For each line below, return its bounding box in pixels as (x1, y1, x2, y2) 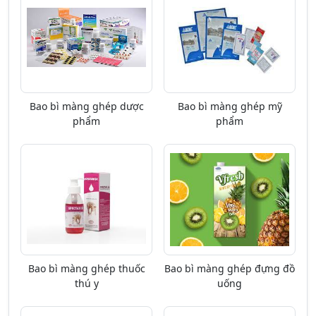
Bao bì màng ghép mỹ (177, 99, 282, 113)
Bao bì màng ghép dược (29, 99, 144, 113)
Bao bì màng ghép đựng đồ (164, 262, 295, 275)
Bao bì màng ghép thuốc (28, 262, 145, 275)
